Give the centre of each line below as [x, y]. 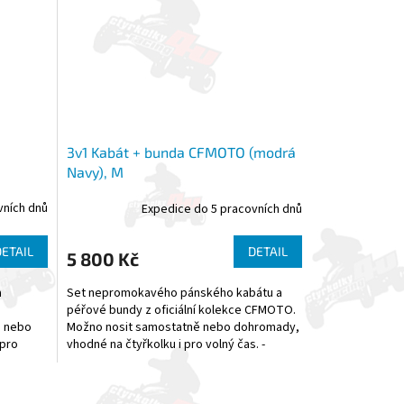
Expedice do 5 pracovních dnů [221, 209]
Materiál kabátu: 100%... [130, 362]
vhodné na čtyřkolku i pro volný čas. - [165, 345]
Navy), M [95, 172]
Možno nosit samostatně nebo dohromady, [183, 328]
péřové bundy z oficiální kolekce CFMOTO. [181, 311]
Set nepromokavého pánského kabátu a [174, 294]
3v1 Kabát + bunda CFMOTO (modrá [181, 152]
